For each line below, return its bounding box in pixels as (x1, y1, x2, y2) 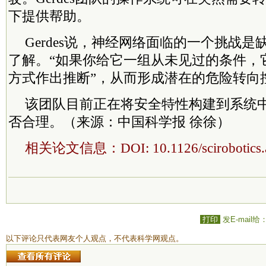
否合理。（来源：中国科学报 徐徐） (8, 114, 230, 129)
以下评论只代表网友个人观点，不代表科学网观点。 (6, 234, 183, 243)
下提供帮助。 (8, 8, 90, 24)
